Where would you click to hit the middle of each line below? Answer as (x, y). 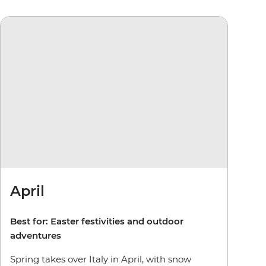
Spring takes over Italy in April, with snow (101, 259)
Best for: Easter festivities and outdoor (97, 221)
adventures (36, 235)
